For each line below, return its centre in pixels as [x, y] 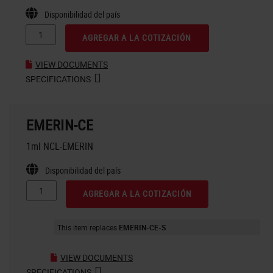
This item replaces [88, 227]
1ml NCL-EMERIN [60, 146]
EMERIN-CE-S [142, 227]
